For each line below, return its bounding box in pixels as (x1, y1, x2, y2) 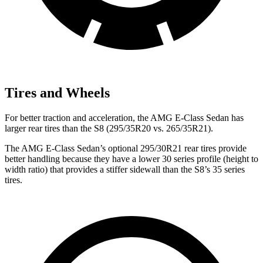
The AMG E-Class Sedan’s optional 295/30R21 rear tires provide (5, 143, 247, 153)
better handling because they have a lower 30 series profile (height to (5, 153, 258, 164)
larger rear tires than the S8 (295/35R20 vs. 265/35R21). (5, 123, 213, 133)
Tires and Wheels (5, 85, 110, 100)
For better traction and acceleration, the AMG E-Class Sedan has (5, 112, 244, 123)
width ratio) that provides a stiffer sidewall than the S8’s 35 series (5, 164, 245, 174)
